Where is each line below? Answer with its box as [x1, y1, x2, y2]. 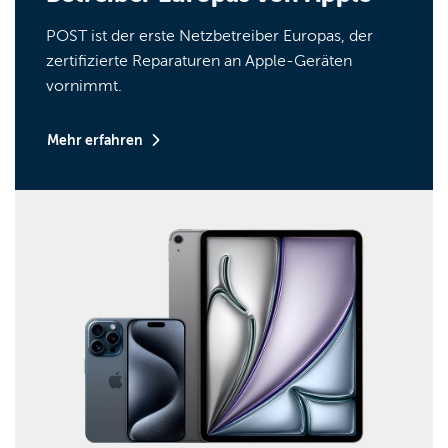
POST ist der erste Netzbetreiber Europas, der [46, 26, 373, 45]
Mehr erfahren [47, 131, 146, 148]
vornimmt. [46, 76, 122, 95]
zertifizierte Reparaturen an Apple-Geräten [46, 51, 352, 70]
